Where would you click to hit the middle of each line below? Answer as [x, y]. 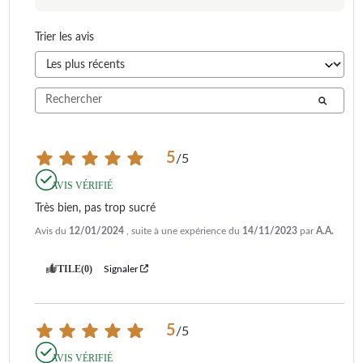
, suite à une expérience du [184, 231]
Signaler [121, 269]
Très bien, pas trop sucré [95, 208]
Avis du [52, 231]
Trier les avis [64, 37]
